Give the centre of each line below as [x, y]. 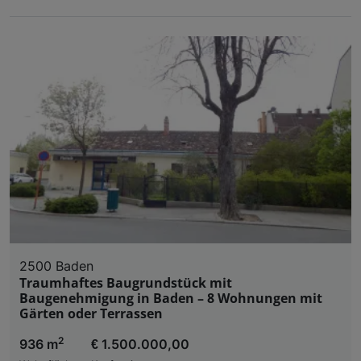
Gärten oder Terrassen [91, 313]
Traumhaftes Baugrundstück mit [126, 282]
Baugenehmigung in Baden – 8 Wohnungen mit [171, 298]
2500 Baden [56, 266]
